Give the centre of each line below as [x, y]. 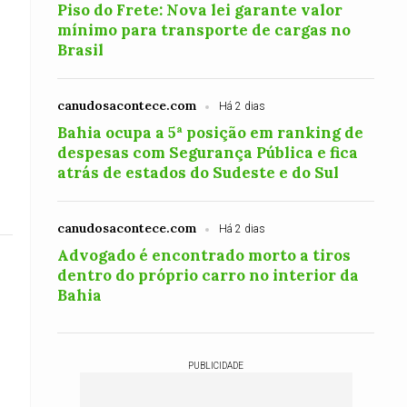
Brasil [81, 50]
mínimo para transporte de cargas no [204, 30]
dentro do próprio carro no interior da [208, 275]
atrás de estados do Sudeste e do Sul [199, 173]
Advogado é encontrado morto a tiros [204, 255]
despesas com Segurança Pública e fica [208, 153]
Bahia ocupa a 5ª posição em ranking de [211, 133]
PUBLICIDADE [216, 366]
